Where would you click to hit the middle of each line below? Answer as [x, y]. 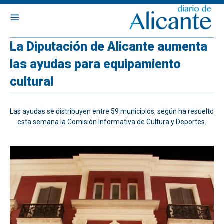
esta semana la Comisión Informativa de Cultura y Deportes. [112, 122]
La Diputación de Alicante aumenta [109, 47]
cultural [32, 82]
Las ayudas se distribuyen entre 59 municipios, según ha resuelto [112, 111]
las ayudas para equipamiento [95, 64]
